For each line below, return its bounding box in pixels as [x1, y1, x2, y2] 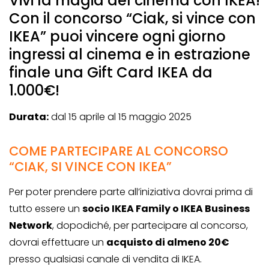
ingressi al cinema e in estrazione [9, 44, 250, 65]
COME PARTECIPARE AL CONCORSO [9, 142, 228, 160]
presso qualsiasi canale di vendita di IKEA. [9, 252, 202, 267]
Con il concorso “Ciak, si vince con [9, 8, 256, 29]
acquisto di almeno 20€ [106, 235, 229, 250]
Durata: [9, 110, 49, 124]
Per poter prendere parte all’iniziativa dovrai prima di [9, 185, 253, 199]
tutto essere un [9, 202, 82, 216]
